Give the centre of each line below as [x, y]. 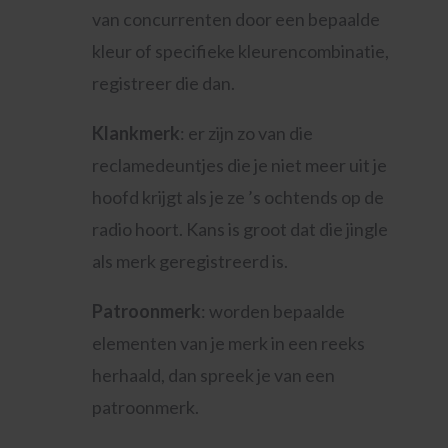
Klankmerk [135, 133]
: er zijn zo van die [246, 133]
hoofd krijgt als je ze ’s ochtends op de [237, 197]
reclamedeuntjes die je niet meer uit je [239, 165]
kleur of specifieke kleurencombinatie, [240, 51]
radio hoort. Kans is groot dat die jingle [239, 229]
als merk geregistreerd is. [189, 261]
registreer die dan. [163, 83]
